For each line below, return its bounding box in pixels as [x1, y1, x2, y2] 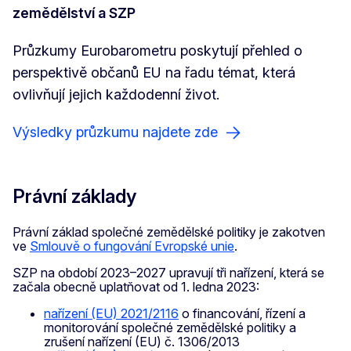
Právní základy [13, 184, 136, 208]
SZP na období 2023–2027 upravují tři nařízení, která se [13, 264, 324, 280]
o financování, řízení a [179, 305, 306, 321]
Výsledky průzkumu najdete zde [13, 123, 218, 140]
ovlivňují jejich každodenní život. [13, 85, 219, 103]
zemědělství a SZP [13, 4, 136, 21]
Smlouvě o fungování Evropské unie [30, 237, 234, 254]
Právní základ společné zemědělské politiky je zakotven [13, 223, 325, 240]
